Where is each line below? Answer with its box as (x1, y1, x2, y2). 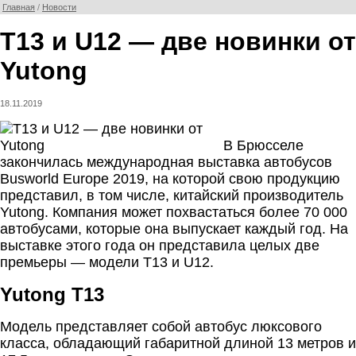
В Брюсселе (223, 137, 304, 153)
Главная (2, 2, 35, 12)
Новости (42, 2, 76, 12)
